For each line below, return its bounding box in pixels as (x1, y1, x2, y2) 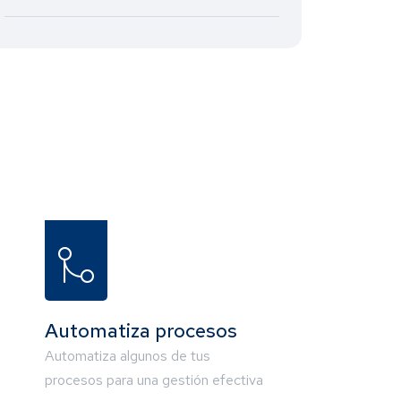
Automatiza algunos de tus (45, 346, 211, 366)
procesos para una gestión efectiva (45, 371, 264, 390)
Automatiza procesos (45, 318, 238, 345)
